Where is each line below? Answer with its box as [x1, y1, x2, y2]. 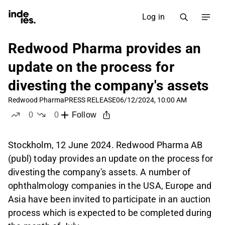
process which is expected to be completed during [8, 207, 212, 218]
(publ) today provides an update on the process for [8, 153, 213, 164]
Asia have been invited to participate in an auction [8, 194, 211, 205]
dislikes [56, 120, 84, 129]
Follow [71, 110, 96, 120]
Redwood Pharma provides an [8, 40, 201, 57]
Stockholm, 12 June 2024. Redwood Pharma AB [8, 140, 203, 151]
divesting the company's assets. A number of [8, 167, 191, 178]
